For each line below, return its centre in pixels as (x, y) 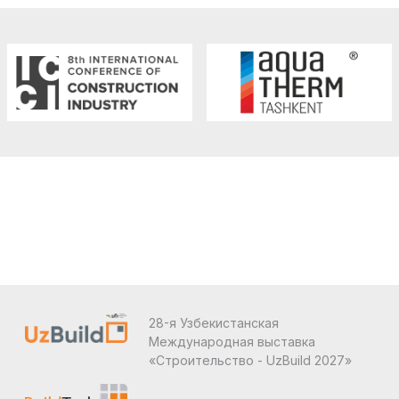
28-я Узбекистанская (213, 322)
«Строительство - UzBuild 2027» (250, 360)
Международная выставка (232, 341)
